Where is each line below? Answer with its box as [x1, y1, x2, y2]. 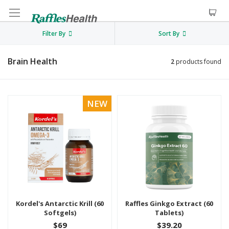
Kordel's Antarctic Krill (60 [16, 199, 104, 208]
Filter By [42, 29, 65, 38]
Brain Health [8, 56, 57, 67]
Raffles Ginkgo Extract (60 [125, 199, 213, 208]
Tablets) [155, 208, 184, 217]
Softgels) [43, 208, 76, 217]
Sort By [158, 29, 179, 38]
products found [174, 57, 221, 66]
